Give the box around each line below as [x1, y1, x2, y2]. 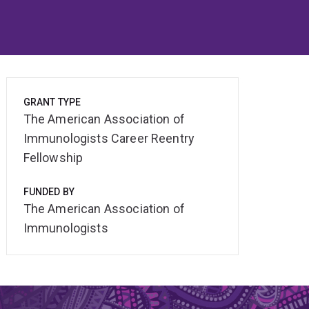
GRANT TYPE [23, 97, 81, 108]
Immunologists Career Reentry [23, 131, 195, 146]
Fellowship [23, 150, 83, 166]
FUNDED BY [23, 186, 75, 198]
